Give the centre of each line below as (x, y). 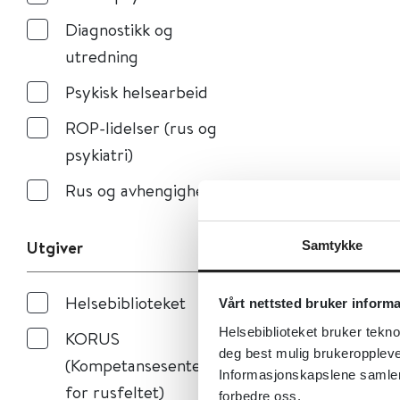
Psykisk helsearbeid (137, 92)
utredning (102, 56)
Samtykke (332, 245)
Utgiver (55, 247)
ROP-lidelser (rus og (141, 127)
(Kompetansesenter (137, 365)
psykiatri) (99, 154)
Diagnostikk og (119, 29)
